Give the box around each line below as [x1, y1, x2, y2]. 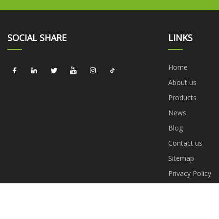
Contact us [168, 138, 202, 148]
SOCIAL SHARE [7, 31, 66, 44]
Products [168, 92, 197, 102]
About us [168, 77, 197, 87]
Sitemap [168, 153, 194, 163]
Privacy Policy [168, 168, 211, 178]
